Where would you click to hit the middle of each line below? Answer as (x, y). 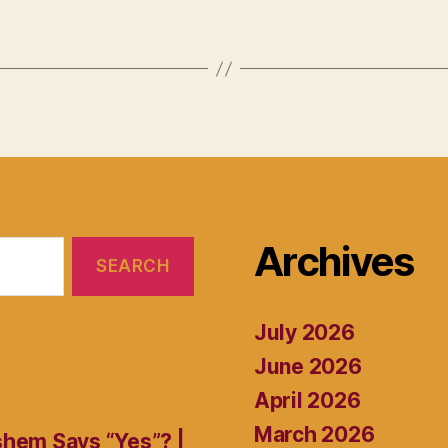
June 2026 (308, 367)
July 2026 (304, 333)
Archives (334, 262)
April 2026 (307, 401)
